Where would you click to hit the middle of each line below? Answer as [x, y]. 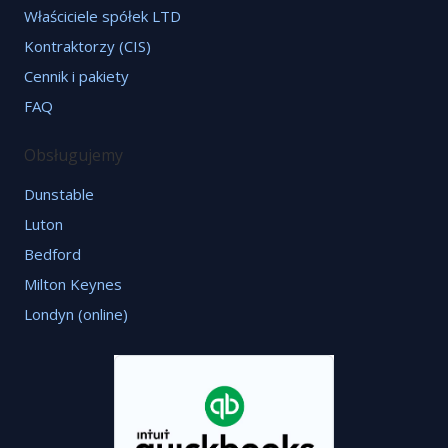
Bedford [52, 253]
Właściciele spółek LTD [102, 15]
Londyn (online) [76, 313]
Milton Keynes [73, 283]
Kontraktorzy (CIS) [87, 45]
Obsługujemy [73, 154]
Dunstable [59, 193]
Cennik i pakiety [76, 75]
